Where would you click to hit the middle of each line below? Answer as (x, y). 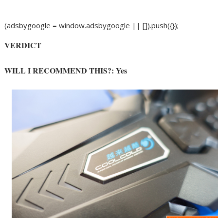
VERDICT (23, 45)
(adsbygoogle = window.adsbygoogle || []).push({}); (92, 26)
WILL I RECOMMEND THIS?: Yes (66, 71)
